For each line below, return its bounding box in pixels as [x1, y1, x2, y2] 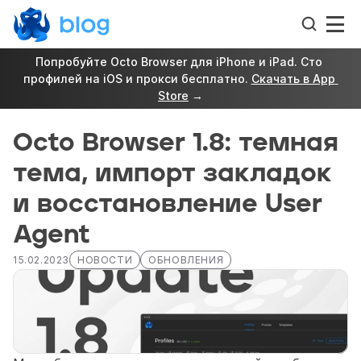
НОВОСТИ [77, 254, 133, 266]
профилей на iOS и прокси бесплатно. [23, 72, 251, 85]
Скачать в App [251, 72, 335, 85]
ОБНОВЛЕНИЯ [148, 254, 224, 266]
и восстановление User [13, 191, 322, 218]
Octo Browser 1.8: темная [13, 130, 338, 156]
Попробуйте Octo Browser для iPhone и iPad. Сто [35, 55, 322, 68]
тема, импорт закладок [13, 160, 332, 187]
